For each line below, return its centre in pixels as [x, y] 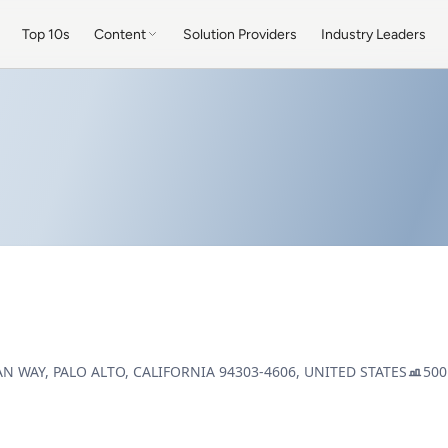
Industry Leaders [374, 34]
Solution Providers [240, 34]
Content [120, 34]
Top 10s [46, 34]
